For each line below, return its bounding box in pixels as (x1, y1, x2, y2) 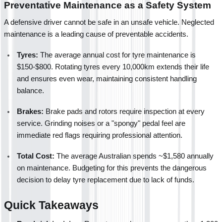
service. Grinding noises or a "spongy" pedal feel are (17, 119, 185, 127)
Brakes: (17, 107, 44, 115)
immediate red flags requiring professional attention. (17, 131, 182, 139)
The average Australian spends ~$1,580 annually (55, 152, 214, 160)
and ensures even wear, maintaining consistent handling (17, 74, 197, 83)
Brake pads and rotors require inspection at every (44, 107, 205, 115)
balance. (17, 86, 44, 95)
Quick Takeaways (4, 198, 99, 212)
